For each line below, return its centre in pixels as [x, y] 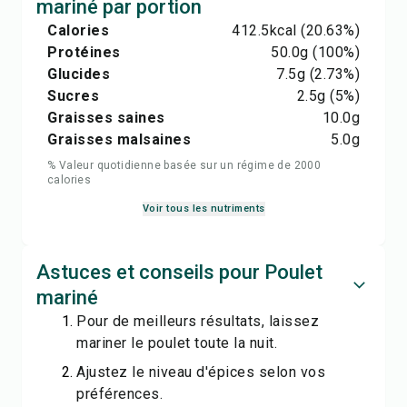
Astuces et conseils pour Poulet [179, 272]
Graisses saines [106, 118]
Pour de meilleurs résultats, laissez [198, 321]
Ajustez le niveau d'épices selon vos [201, 372]
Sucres [73, 96]
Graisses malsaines [119, 139]
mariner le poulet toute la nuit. [177, 343]
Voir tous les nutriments [203, 208]
